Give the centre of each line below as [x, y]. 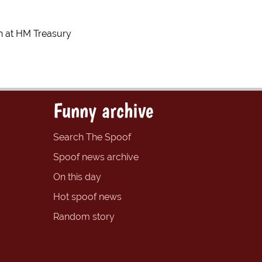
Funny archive [103, 111]
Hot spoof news [87, 197]
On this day [77, 177]
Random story [84, 217]
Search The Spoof [92, 137]
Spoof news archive [96, 157]
